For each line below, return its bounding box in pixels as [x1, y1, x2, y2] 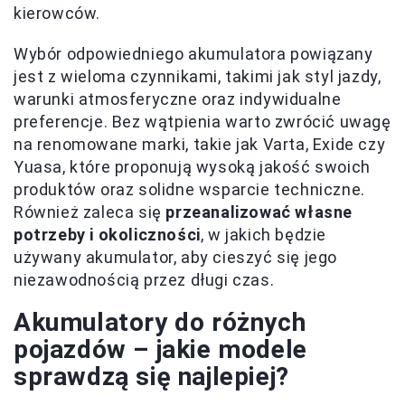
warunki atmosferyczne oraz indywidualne [14, 89, 342, 109]
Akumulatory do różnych [14, 307, 306, 338]
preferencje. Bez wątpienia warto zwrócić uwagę [14, 112, 391, 132]
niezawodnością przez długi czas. [14, 270, 275, 290]
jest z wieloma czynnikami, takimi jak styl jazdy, [14, 67, 381, 87]
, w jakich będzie [200, 225, 327, 245]
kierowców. [14, 4, 100, 24]
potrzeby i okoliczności [14, 225, 201, 245]
